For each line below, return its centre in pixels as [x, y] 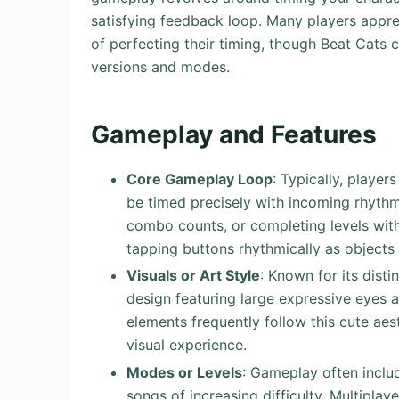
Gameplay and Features [234, 134]
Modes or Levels [184, 373]
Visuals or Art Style [193, 276]
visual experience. [187, 345]
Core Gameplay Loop [199, 179]
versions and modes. [160, 67]
